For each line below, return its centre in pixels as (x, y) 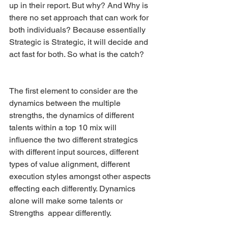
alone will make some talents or (67, 201)
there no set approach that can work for (80, 17)
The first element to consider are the (75, 91)
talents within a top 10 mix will (65, 127)
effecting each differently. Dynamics (73, 188)
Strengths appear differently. (61, 213)
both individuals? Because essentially (78, 30)
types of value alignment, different (70, 164)
